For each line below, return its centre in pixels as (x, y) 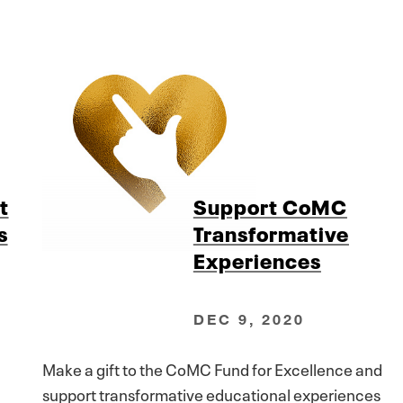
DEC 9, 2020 (249, 318)
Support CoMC (270, 206)
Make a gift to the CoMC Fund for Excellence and (213, 367)
